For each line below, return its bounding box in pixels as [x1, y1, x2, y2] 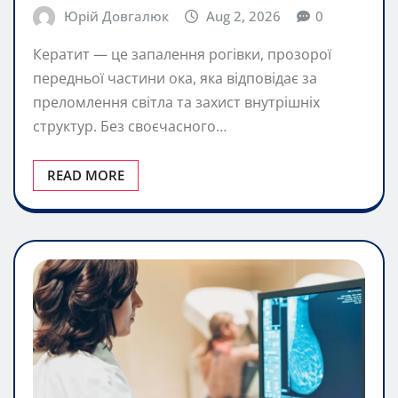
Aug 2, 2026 [206, 6, 282, 25]
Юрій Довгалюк [63, 6, 169, 25]
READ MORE [47, 166, 124, 185]
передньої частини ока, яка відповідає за [33, 68, 317, 89]
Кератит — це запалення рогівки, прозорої [33, 44, 331, 65]
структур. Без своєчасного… [33, 116, 227, 137]
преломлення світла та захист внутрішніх [33, 92, 320, 113]
